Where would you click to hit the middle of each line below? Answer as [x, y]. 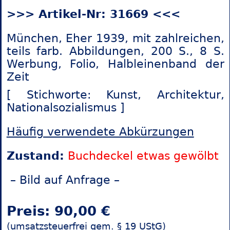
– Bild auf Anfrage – [63, 180]
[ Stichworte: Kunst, [74, 95]
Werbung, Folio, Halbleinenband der [115, 64]
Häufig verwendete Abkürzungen [100, 132]
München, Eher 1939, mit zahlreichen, [115, 39]
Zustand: [35, 156]
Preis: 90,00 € [58, 211]
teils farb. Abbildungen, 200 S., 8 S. [115, 51]
